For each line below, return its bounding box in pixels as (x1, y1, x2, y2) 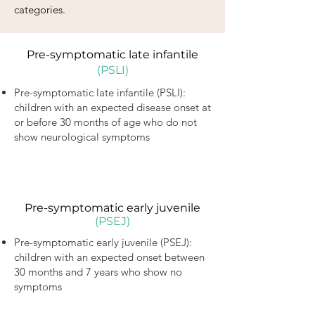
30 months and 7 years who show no (14, 265, 182, 278)
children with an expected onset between (14, 250, 205, 264)
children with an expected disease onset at (14, 101, 211, 114)
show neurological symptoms (14, 130, 150, 143)
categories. (14, 3, 65, 16)
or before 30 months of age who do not (14, 115, 197, 129)
